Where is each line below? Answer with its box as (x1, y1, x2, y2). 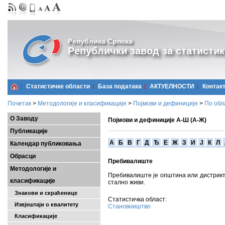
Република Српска (68, 37, 133, 45)
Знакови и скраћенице (10, 190, 77, 196)
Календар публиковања (10, 140, 81, 147)
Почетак (8, 100, 31, 107)
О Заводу (10, 115, 38, 122)
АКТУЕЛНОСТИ (150, 83, 194, 90)
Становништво (108, 203, 151, 210)
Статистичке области (26, 83, 90, 90)
